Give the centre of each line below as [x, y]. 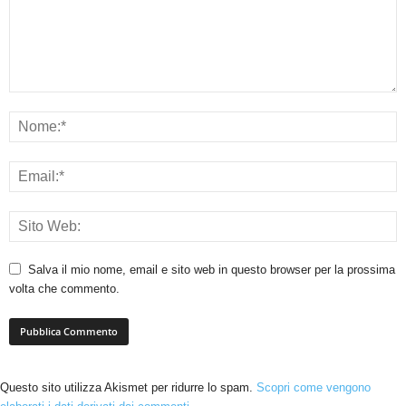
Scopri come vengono [314, 388]
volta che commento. [64, 289]
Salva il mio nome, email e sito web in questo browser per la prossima [212, 270]
